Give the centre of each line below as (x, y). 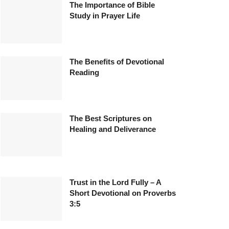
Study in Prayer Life (105, 16)
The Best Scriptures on (111, 118)
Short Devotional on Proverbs (123, 193)
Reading (84, 72)
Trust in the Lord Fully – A (115, 182)
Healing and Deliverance (113, 129)
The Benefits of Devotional (117, 61)
